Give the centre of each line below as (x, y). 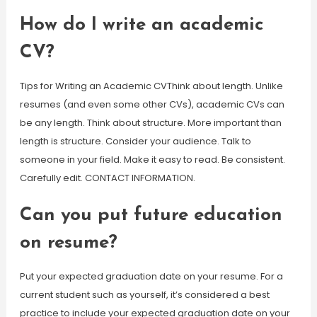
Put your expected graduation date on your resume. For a (151, 276)
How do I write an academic (142, 25)
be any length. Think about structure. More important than (150, 123)
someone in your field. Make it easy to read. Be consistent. (152, 160)
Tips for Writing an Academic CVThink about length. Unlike (151, 86)
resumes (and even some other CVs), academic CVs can (152, 104)
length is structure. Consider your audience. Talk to (135, 141)
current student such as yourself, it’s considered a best (144, 295)
